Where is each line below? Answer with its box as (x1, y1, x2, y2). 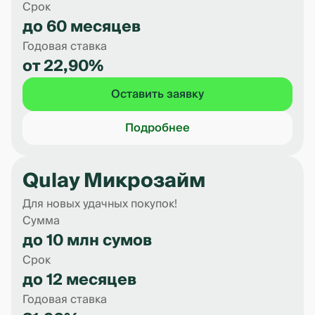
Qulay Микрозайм (22, 164, 205, 198)
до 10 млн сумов (22, 227, 152, 254)
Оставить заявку (111, 84, 204, 104)
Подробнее (125, 118, 190, 138)
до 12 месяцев (22, 266, 136, 293)
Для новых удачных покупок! (22, 194, 177, 214)
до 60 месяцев (22, 13, 141, 40)
